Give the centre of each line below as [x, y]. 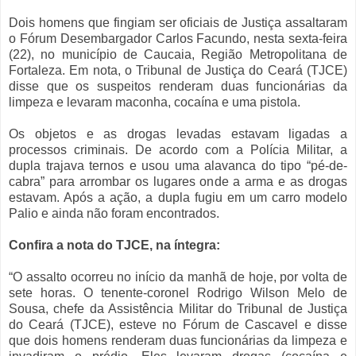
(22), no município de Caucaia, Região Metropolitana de [178, 55]
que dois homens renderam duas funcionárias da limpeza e [178, 341]
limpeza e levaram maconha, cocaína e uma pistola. [156, 103]
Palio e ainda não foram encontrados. [116, 214]
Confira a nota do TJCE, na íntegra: [116, 246]
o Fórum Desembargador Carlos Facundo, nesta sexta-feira [178, 39]
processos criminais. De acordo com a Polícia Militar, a [178, 150]
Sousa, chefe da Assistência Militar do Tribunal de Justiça [178, 309]
